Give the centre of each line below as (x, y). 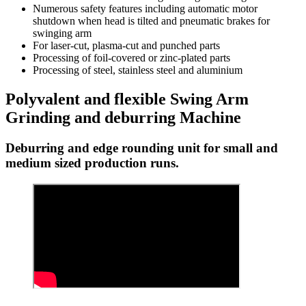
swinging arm (62, 33)
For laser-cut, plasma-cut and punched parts (126, 46)
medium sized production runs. (92, 163)
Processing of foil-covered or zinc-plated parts (131, 58)
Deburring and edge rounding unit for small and (142, 148)
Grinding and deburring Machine (123, 118)
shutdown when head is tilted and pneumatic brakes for (151, 21)
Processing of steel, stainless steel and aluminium (138, 70)
